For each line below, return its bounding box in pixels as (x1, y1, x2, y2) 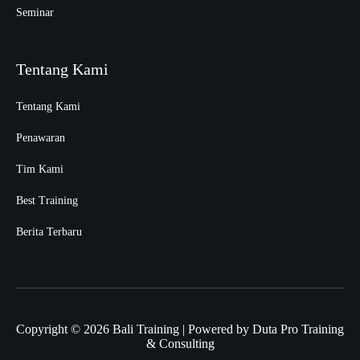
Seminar (16, 6, 54, 18)
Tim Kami (16, 162, 63, 175)
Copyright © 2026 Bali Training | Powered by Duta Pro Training (16, 321, 344, 336)
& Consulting (145, 336, 215, 350)
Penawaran (16, 131, 65, 144)
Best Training (16, 194, 78, 207)
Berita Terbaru (16, 225, 82, 238)
